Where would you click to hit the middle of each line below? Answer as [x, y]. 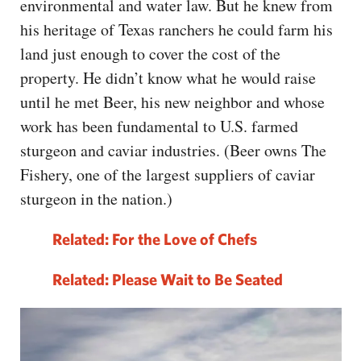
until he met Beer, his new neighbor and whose [172, 102]
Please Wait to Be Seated [197, 279]
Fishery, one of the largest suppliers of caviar [168, 174]
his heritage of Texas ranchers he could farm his [176, 29]
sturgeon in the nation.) [96, 198]
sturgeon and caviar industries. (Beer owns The [173, 150]
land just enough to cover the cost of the [150, 53]
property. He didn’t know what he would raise [168, 77]
